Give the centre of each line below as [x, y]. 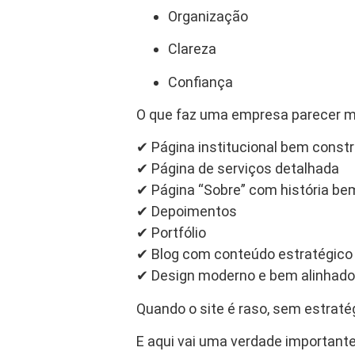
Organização [208, 16]
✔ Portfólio [171, 233]
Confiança [200, 82]
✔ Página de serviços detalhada [238, 169]
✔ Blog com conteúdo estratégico [244, 254]
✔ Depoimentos [187, 212]
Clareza [192, 49]
